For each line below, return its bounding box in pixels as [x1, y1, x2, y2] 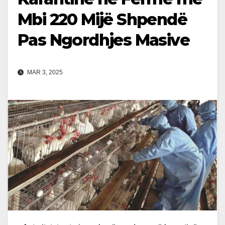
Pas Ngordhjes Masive [18, 30, 189, 50]
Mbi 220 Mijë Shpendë [18, 10, 187, 30]
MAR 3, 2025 [26, 69, 63, 76]
